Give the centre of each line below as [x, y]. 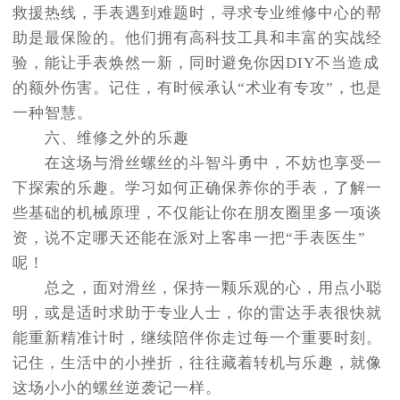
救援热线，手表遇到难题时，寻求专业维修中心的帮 [197, 13]
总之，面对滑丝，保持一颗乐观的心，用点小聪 [197, 288]
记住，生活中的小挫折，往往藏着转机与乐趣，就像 [197, 363]
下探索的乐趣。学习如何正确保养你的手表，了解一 [197, 188]
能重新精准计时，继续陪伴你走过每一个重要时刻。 [197, 338]
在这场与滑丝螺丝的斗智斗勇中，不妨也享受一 [197, 163]
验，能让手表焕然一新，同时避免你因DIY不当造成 [196, 63]
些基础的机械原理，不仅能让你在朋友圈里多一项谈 [197, 213]
